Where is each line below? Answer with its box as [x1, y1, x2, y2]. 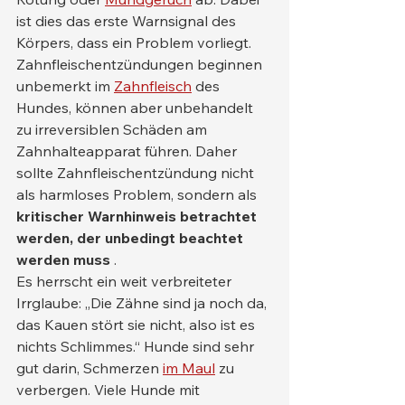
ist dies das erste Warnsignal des [16, 12, 240, 30]
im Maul [163, 359, 215, 377]
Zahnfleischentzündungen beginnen [16, 55, 266, 73]
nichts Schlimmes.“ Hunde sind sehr [16, 337, 258, 355]
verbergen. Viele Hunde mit [16, 381, 203, 399]
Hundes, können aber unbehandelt [16, 99, 257, 117]
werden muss [16, 250, 110, 268]
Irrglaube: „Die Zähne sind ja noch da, [16, 294, 270, 312]
